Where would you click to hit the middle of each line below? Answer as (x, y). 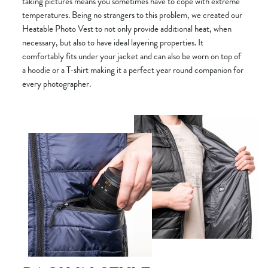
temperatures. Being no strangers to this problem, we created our (132, 15)
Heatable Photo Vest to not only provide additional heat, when (127, 28)
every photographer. (57, 83)
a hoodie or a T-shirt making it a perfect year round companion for (133, 70)
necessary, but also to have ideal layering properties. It (113, 42)
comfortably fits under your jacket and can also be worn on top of (132, 56)
